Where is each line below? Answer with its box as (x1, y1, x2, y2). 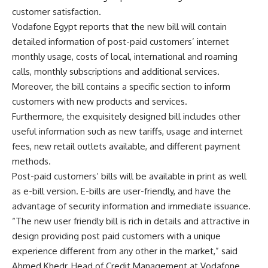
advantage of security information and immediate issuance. (12, 200, 251, 212)
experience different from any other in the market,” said (12, 245, 237, 257)
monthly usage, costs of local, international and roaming (12, 51, 237, 62)
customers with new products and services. (12, 96, 187, 107)
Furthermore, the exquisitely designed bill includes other (12, 111, 240, 122)
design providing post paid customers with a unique (12, 230, 221, 242)
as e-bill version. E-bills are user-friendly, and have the (12, 185, 231, 197)
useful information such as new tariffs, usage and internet (12, 126, 243, 137)
